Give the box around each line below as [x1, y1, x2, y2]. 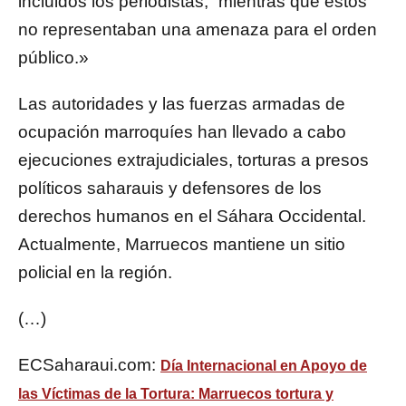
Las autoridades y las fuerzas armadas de [18, 94, 345, 114]
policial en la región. [18, 263, 172, 283]
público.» [18, 48, 89, 68]
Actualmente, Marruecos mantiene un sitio [18, 235, 345, 255]
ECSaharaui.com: [18, 355, 160, 375]
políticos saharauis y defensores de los [18, 179, 322, 198]
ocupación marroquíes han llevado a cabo [18, 122, 346, 142]
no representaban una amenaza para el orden [18, 20, 377, 40]
